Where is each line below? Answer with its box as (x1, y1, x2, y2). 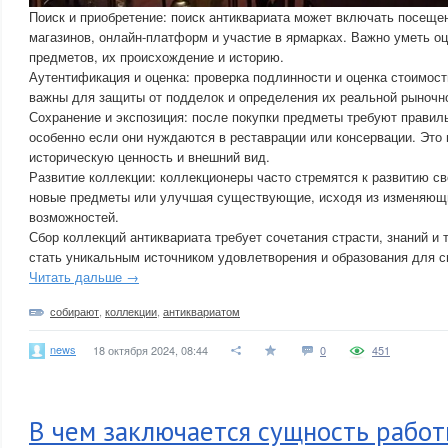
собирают (50, 303, 99, 319)
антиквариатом (163, 303, 240, 319)
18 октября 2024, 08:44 (93, 342, 208, 358)
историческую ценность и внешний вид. (29, 147, 270, 166)
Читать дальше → (29, 267, 139, 286)
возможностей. (29, 207, 119, 226)
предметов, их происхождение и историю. (29, 47, 284, 66)
